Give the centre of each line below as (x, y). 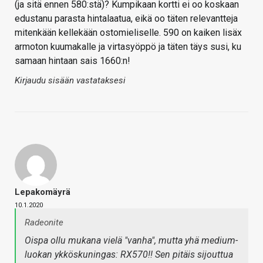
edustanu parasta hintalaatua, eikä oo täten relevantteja (126, 19)
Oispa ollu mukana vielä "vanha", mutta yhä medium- (131, 241)
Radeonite (44, 223)
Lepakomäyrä (43, 192)
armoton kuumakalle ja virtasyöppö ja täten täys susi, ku (128, 47)
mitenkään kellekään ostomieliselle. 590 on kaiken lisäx (128, 33)
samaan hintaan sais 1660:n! (73, 61)
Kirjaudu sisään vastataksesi (70, 81)
